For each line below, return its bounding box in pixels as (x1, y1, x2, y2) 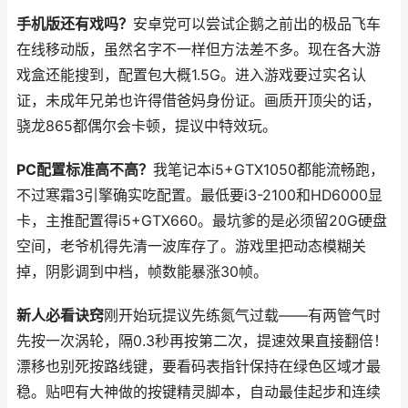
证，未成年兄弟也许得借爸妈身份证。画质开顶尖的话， (16, 92, 381, 109)
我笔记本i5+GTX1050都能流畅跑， (153, 161, 384, 178)
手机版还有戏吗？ (16, 15, 133, 33)
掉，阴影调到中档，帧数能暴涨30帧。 (16, 263, 268, 280)
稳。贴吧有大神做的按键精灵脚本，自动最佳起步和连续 (16, 383, 381, 401)
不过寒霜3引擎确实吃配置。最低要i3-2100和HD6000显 (16, 187, 382, 204)
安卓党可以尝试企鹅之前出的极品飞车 (133, 15, 381, 33)
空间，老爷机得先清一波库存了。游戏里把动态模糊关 (16, 238, 366, 255)
